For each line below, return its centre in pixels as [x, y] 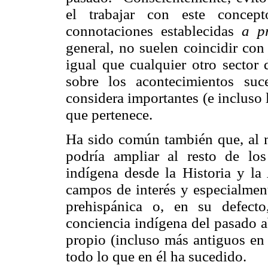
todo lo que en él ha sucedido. [156, 257]
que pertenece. [109, 115]
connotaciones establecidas [154, 31]
